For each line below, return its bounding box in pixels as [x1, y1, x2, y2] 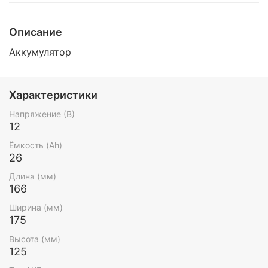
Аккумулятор [9, 45, 71, 58]
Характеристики [9, 89, 98, 102]
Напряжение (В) [9, 108, 75, 119]
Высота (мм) [9, 233, 60, 244]
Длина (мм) [9, 171, 56, 182]
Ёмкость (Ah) [9, 140, 62, 151]
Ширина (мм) [9, 202, 63, 213]
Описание [9, 26, 62, 39]
